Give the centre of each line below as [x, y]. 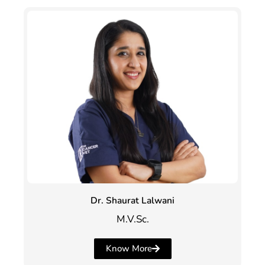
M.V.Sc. [132, 219]
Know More [129, 248]
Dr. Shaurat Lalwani [132, 200]
